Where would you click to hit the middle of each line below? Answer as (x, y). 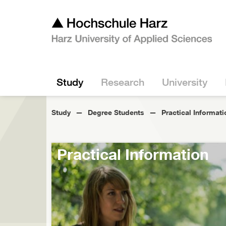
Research (123, 82)
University (185, 82)
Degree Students (116, 112)
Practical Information (133, 154)
